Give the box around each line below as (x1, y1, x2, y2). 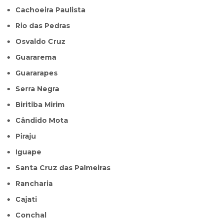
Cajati (21, 195, 37, 204)
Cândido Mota (21, 116, 69, 125)
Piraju (20, 132, 37, 141)
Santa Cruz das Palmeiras (20, 163, 111, 173)
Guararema (21, 53, 57, 62)
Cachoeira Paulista (21, 5, 86, 15)
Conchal (21, 211, 47, 220)
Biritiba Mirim (21, 100, 65, 110)
